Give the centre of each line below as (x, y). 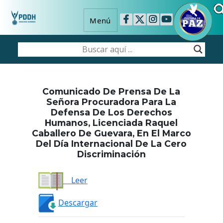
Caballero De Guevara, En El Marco (111, 133)
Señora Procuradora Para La (111, 102)
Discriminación (111, 154)
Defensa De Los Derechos (111, 112)
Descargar (78, 202)
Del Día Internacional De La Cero (111, 144)
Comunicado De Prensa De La (111, 91)
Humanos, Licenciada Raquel (111, 123)
